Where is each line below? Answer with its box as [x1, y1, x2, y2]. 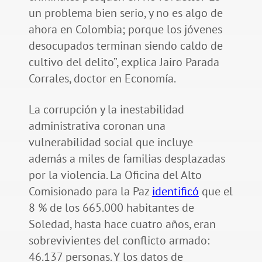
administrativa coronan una [28, 118, 166, 134]
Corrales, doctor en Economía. [28, 71, 178, 87]
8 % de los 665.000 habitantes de [28, 200, 194, 216]
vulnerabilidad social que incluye [28, 135, 193, 150]
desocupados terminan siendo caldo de [28, 38, 223, 54]
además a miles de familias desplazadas [28, 151, 225, 167]
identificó [151, 184, 199, 199]
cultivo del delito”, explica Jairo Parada [28, 54, 219, 70]
